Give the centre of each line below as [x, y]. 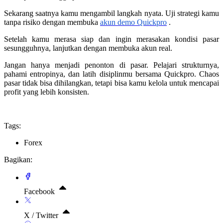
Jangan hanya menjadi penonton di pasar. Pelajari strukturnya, [111, 65]
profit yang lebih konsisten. [47, 92]
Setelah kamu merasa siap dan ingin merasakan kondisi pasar [111, 39]
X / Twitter [42, 215]
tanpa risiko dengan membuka [52, 22]
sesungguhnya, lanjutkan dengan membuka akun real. [88, 48]
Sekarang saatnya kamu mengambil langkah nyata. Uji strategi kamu [111, 13]
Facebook [40, 191]
